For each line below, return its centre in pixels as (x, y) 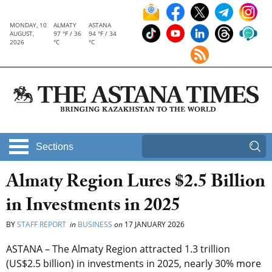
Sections (55, 147)
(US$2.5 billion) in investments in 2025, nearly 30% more (134, 264)
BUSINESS (95, 225)
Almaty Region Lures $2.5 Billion (136, 184)
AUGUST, (22, 33)
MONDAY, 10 (28, 25)
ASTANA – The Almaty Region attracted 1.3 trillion (118, 249)
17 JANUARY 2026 (154, 225)
